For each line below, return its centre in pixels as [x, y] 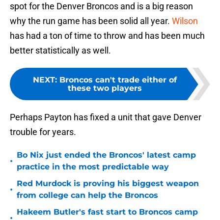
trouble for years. [43, 132]
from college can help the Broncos [87, 195]
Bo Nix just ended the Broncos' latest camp [106, 155]
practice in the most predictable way [93, 167]
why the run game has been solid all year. [91, 21]
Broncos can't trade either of [118, 80]
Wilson [185, 21]
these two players [105, 88]
